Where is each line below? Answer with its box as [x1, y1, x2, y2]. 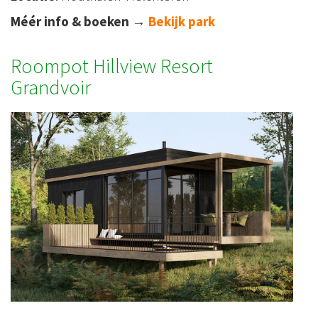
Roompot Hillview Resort [11, 53, 213, 79]
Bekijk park [148, 13, 215, 31]
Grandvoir [11, 75, 91, 101]
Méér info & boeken [11, 13, 129, 31]
